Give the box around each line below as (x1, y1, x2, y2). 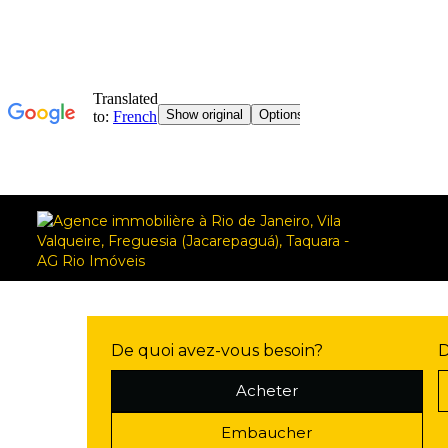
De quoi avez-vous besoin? (111, 341, 323, 360)
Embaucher (221, 423, 313, 442)
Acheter (235, 381, 298, 400)
